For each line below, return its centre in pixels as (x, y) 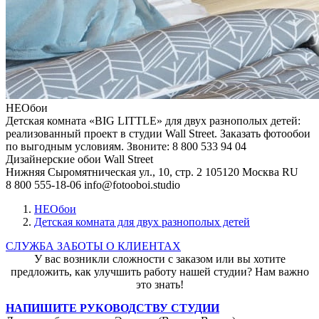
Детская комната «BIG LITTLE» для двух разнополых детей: (153, 121)
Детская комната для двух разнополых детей (142, 222)
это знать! (159, 285)
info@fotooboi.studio (132, 185)
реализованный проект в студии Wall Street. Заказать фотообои (158, 134)
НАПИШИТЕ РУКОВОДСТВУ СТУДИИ (113, 308)
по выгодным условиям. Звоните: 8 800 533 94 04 (126, 147)
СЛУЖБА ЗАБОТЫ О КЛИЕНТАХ (93, 246)
